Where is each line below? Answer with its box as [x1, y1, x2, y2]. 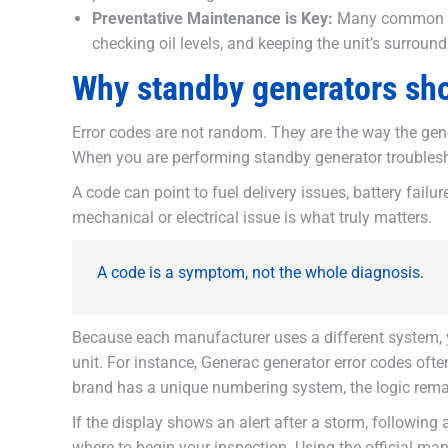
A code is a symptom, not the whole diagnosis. [97, 263, 424, 282]
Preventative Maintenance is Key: [92, 9, 333, 28]
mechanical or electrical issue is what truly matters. [72, 208, 432, 227]
